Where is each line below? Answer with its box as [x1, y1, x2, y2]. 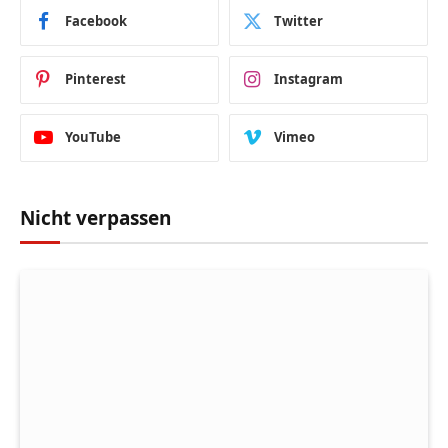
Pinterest [65, 70, 126, 89]
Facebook [65, 12, 127, 31]
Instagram [274, 70, 343, 89]
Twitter [274, 12, 323, 31]
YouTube [65, 128, 121, 147]
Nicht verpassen [20, 204, 171, 231]
